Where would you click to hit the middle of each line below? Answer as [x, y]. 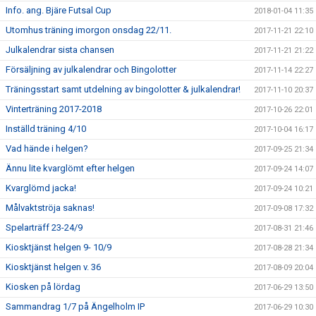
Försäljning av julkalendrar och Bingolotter [91, 69]
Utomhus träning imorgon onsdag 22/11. [89, 30]
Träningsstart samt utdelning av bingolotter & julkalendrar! [123, 89]
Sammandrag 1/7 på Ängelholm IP [75, 306]
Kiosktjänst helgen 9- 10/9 [59, 247]
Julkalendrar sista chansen [60, 50]
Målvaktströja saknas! [50, 208]
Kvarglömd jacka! [41, 188]
